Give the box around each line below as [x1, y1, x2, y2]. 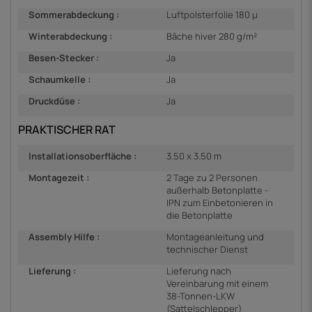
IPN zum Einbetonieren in [166, 196, 273, 209]
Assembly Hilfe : [29, 230, 100, 243]
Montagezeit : [29, 171, 89, 184]
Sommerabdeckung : [29, 8, 119, 22]
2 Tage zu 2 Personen [166, 171, 258, 184]
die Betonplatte [166, 208, 233, 221]
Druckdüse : [29, 95, 80, 108]
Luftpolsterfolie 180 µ [166, 8, 258, 22]
